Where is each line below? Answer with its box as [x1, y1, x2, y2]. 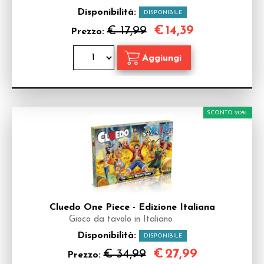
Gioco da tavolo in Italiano [69, 215, 173, 224]
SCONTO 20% [207, 110, 247, 116]
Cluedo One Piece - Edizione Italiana [49, 203, 215, 212]
